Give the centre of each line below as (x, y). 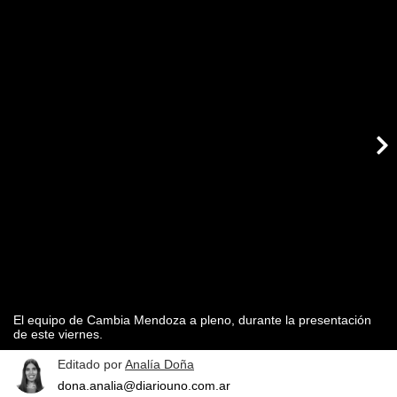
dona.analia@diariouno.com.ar (144, 386)
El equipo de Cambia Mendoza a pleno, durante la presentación (192, 320)
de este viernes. (58, 335)
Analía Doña (160, 365)
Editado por (91, 365)
